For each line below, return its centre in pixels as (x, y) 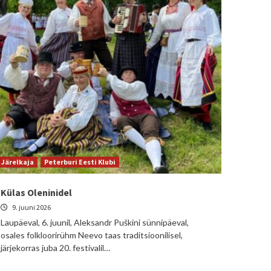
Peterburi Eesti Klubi (80, 162)
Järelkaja (18, 162)
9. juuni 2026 (31, 207)
